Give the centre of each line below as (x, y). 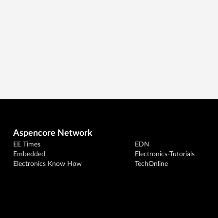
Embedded (29, 154)
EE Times (27, 145)
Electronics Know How (48, 164)
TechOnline (151, 164)
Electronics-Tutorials (164, 154)
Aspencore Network (53, 133)
